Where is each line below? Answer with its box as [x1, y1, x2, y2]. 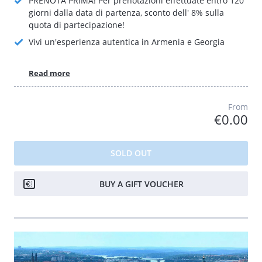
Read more [29, 67, 70, 78]
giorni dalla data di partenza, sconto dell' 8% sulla [29, 7, 224, 18]
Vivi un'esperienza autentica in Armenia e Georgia [29, 36, 225, 47]
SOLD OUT [111, 147, 151, 158]
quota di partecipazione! [29, 19, 125, 30]
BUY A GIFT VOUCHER [99, 178, 184, 189]
